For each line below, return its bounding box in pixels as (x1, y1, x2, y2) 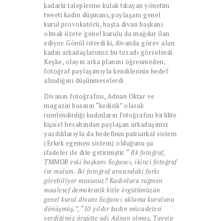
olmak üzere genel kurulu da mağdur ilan (44, 29, 170, 38)
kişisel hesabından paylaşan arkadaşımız (44, 119, 169, 129)
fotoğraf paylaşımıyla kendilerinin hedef (44, 66, 168, 75)
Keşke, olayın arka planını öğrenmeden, (44, 57, 165, 66)
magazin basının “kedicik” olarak (44, 101, 144, 110)
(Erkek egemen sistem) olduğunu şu (44, 138, 153, 147)
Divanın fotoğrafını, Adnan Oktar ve (44, 91, 155, 101)
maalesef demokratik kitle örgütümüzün (44, 185, 160, 194)
